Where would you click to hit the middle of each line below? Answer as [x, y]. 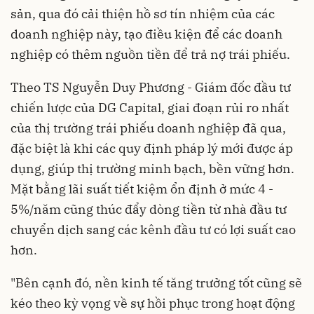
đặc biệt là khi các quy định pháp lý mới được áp [152, 148]
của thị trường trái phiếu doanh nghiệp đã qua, [148, 128]
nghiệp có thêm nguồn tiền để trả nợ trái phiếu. [150, 54]
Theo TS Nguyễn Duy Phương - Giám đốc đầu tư [151, 87]
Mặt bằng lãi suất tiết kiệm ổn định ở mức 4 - [142, 189]
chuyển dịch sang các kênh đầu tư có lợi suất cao [153, 229]
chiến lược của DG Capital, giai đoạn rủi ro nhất [150, 107]
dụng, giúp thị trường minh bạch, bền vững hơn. [152, 168]
